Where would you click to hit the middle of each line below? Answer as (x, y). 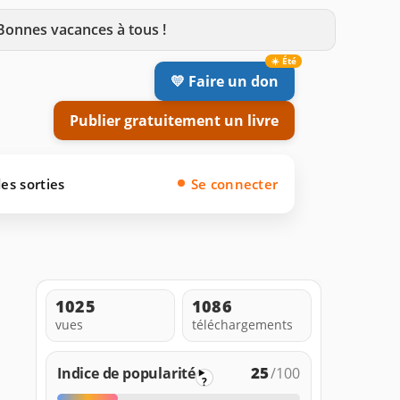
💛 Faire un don (225, 81)
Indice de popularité (126, 373)
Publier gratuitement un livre (174, 120)
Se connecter (234, 183)
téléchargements (242, 324)
